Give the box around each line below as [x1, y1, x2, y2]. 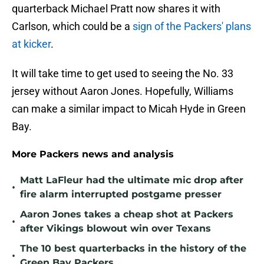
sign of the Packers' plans [133, 20, 251, 33]
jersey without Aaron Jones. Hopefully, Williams [12, 85, 233, 98]
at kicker [12, 38, 51, 51]
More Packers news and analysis [12, 148, 174, 160]
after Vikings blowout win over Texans [20, 223, 211, 235]
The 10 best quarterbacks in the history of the [20, 243, 246, 255]
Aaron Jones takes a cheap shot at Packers [20, 209, 233, 220]
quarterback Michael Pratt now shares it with [12, 2, 220, 15]
